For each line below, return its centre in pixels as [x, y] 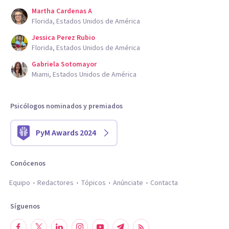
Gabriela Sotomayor [64, 64]
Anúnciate [128, 183]
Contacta [164, 183]
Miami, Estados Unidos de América [84, 75]
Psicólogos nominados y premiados [66, 106]
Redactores [55, 183]
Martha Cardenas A [62, 11]
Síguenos [25, 207]
